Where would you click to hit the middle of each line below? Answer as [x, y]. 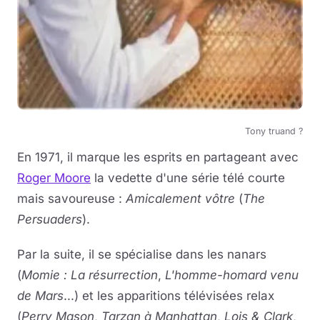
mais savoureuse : [71, 198]
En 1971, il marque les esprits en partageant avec [158, 157]
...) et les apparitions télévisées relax [169, 295]
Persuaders [50, 219]
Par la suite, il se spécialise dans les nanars [142, 254]
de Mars [40, 295]
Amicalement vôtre [180, 198]
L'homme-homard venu [232, 275]
